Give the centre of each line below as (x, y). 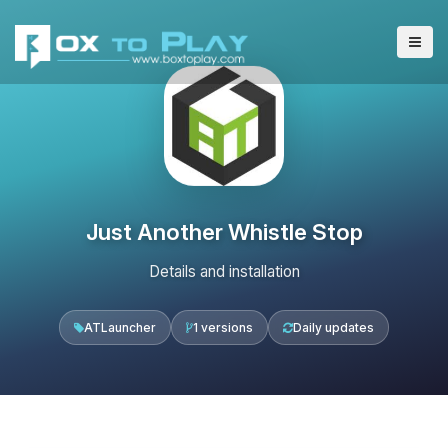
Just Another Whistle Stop (224, 231)
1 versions (223, 327)
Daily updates (333, 327)
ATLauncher (120, 327)
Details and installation (224, 271)
